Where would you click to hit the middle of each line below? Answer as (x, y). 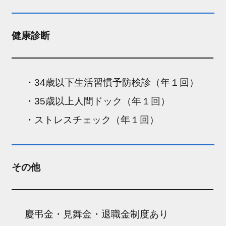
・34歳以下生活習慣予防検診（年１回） (112, 82)
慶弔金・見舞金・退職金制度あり (97, 214)
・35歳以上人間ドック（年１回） (98, 101)
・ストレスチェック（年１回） (92, 120)
